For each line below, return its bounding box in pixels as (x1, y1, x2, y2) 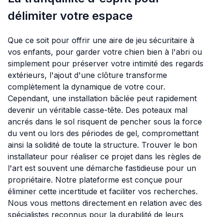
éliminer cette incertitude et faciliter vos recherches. (8, 186, 198, 197)
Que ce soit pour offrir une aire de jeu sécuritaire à (8, 35, 194, 46)
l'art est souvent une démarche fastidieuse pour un (8, 163, 196, 173)
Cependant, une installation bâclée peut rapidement (8, 93, 197, 104)
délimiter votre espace (8, 9, 133, 23)
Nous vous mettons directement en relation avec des (8, 198, 202, 208)
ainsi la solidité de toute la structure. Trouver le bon (8, 140, 197, 150)
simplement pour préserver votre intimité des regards (8, 59, 203, 69)
